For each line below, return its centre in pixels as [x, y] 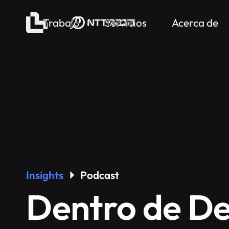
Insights [45, 175]
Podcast [100, 175]
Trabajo [62, 23]
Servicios [126, 23]
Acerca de [195, 23]
